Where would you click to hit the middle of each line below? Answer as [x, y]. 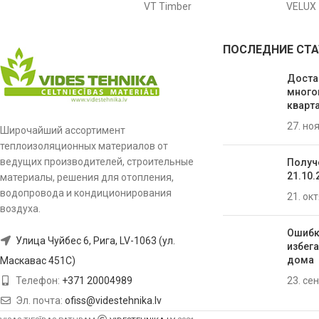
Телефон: [38, 280]
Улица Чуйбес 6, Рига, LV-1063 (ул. [95, 240]
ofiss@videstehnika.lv [113, 300]
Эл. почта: [39, 300]
